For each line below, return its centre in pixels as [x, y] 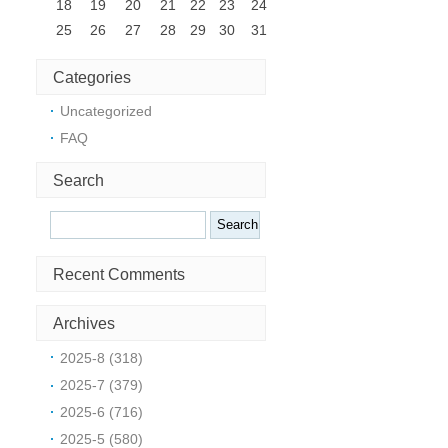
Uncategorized [106, 111]
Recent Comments [119, 274]
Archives [84, 323]
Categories [92, 76]
